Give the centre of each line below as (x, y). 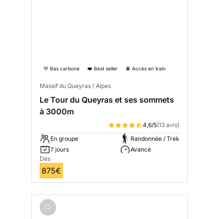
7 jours (60, 150)
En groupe (64, 139)
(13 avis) (168, 125)
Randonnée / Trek (155, 139)
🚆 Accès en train (146, 69)
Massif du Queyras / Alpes (75, 86)
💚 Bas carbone (62, 69)
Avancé (141, 150)
